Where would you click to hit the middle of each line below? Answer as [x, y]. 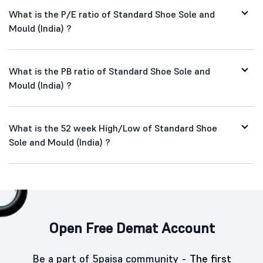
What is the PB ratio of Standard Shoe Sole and [109, 71]
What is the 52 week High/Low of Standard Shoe [113, 128]
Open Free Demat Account [131, 228]
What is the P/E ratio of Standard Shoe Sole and [112, 14]
